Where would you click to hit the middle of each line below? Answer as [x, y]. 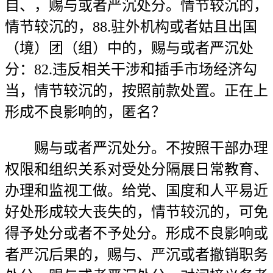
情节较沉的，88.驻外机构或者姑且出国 [131, 27]
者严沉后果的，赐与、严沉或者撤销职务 [136, 255]
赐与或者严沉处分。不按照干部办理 [136, 148]
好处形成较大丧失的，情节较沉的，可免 [136, 212]
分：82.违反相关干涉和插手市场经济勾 [131, 69]
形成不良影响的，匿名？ [85, 112]
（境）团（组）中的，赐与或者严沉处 [129, 48]
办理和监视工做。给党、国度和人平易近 [136, 191]
